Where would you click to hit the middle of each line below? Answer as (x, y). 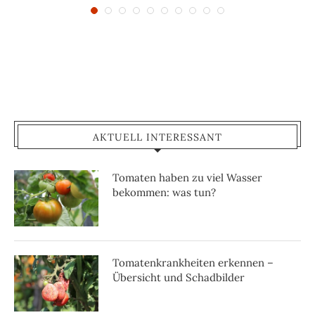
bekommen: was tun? (164, 192)
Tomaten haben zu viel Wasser (187, 177)
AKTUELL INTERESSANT (157, 137)
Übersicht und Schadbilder (179, 277)
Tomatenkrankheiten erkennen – (193, 262)
